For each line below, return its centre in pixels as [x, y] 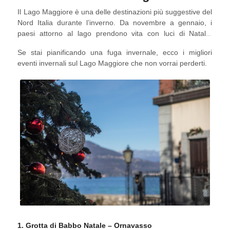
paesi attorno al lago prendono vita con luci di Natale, [115, 33]
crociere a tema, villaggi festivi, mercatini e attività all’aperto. [115, 44]
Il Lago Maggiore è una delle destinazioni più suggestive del [115, 12]
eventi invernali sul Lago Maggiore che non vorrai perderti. [112, 63]
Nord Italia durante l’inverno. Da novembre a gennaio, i [115, 23]
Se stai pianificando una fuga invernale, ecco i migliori [115, 52]
